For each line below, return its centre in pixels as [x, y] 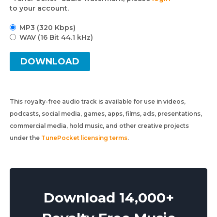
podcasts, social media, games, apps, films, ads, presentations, [106, 114]
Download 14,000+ [108, 198]
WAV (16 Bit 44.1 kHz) [56, 37]
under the [25, 138]
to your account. [39, 8]
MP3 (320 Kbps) [47, 28]
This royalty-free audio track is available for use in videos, [98, 101]
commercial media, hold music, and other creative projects [99, 126]
